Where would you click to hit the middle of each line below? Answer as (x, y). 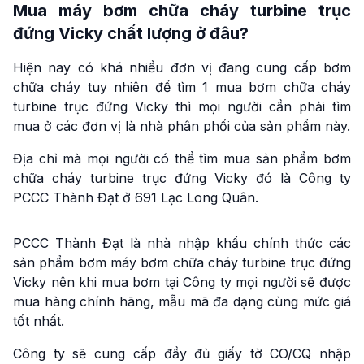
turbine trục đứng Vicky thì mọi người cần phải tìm (182, 106)
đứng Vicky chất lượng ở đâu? (131, 33)
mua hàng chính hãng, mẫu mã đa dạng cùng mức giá (182, 301)
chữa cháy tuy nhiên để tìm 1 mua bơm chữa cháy (182, 87)
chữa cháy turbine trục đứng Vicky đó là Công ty (182, 178)
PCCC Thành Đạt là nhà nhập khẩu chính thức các (182, 243)
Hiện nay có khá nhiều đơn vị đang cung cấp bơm (182, 67)
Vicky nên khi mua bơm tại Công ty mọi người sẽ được (182, 282)
